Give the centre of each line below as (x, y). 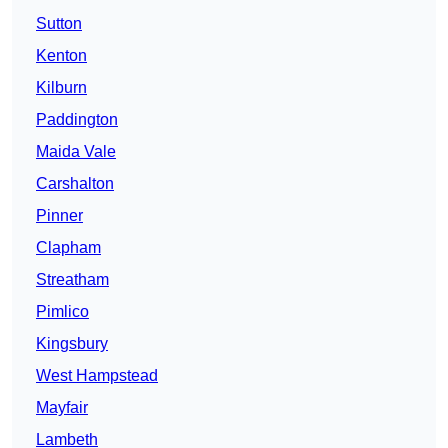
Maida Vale (76, 152)
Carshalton (75, 184)
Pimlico (62, 312)
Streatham (72, 280)
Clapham (68, 248)
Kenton (61, 56)
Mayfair (62, 408)
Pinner (59, 216)
